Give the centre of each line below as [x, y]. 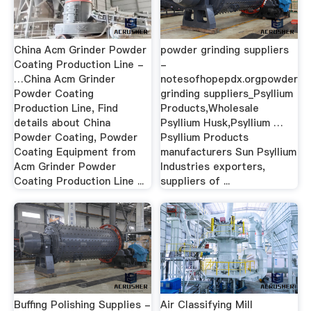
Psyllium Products [205, 138]
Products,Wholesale [210, 109]
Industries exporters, [213, 167]
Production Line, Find [66, 109]
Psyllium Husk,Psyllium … [222, 123]
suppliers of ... [195, 182]
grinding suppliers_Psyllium [227, 94]
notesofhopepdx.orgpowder [229, 79]
